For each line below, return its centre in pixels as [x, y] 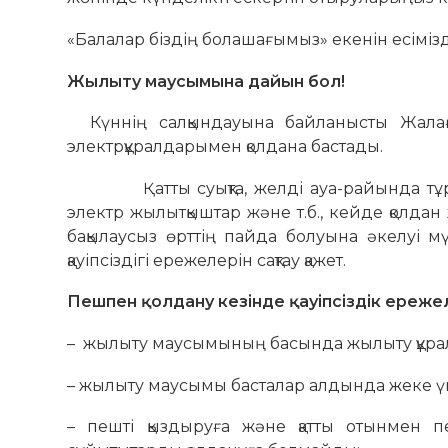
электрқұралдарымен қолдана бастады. [225, 147]
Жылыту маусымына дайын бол [204, 81]
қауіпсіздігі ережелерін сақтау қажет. [207, 260]
